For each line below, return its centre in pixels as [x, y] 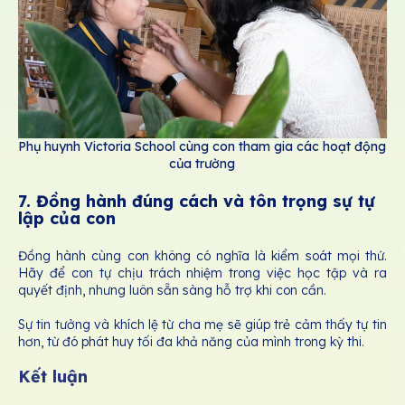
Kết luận [53, 376]
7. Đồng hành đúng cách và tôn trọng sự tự [197, 202]
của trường [202, 164]
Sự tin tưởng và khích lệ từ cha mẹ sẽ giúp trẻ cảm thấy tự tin [202, 324]
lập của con [67, 219]
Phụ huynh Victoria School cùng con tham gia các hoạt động [202, 147]
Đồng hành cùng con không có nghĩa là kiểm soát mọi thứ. [202, 255]
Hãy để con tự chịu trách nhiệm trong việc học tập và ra [202, 273]
